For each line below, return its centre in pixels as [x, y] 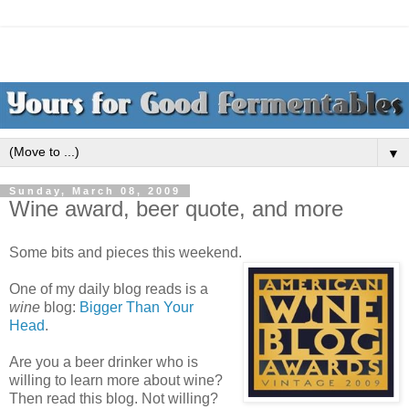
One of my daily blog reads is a [109, 288]
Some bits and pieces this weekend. [126, 252]
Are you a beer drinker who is [104, 362]
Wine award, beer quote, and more [176, 209]
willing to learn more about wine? [116, 380]
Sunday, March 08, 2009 [95, 191]
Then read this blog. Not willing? [114, 398]
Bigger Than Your [136, 307]
